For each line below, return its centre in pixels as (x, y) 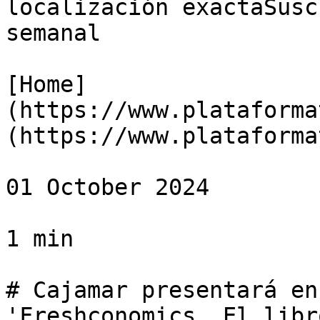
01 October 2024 (107, 187)
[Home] (46, 84)
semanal (53, 33)
